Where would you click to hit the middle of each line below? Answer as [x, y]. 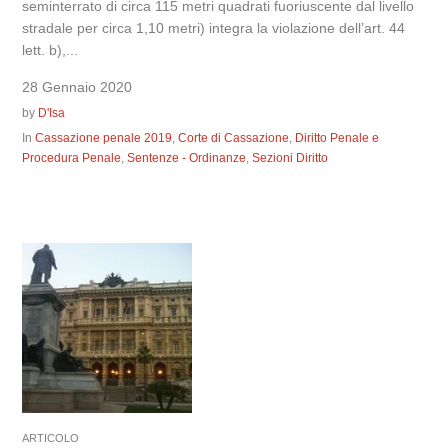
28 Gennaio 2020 [77, 87]
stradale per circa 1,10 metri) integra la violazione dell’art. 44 [214, 28]
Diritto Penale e [337, 138]
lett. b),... [50, 50]
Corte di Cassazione [234, 138]
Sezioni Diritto [290, 158]
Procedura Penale [72, 158]
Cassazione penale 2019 [104, 138]
